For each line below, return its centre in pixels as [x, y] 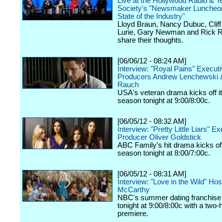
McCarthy [134, 190]
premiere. [133, 214]
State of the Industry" [151, 16]
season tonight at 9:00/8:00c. [164, 101]
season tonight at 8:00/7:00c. [164, 153]
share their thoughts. [150, 40]
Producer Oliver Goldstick [159, 137]
